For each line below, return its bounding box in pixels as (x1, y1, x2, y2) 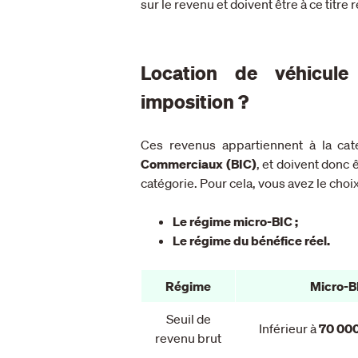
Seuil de (165, 310, 211, 327)
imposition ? (141, 89, 249, 113)
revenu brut (155, 329, 221, 346)
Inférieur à (258, 320, 316, 336)
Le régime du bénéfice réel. (173, 232, 330, 249)
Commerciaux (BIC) (141, 155, 257, 172)
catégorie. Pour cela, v (141, 174, 265, 191)
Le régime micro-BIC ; (173, 213, 298, 229)
